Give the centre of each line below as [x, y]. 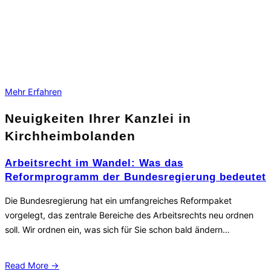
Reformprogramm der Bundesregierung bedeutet [135, 177]
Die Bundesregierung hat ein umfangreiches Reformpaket [118, 201]
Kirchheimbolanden [70, 136]
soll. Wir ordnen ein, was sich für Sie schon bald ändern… [117, 230]
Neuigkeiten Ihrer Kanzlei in [98, 118]
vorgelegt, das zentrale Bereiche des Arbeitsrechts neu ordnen [129, 215]
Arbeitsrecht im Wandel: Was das [94, 163]
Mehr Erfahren [33, 92]
